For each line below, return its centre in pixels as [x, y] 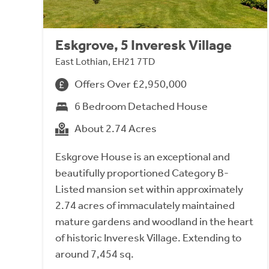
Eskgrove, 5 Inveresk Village [144, 45]
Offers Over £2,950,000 [131, 84]
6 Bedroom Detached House [141, 107]
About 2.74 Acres [116, 129]
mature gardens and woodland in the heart [154, 222]
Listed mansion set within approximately [149, 189]
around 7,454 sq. [95, 254]
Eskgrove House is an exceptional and [143, 157]
